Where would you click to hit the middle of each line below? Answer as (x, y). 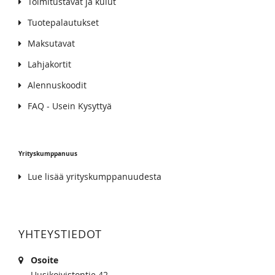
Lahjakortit (49, 64)
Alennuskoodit (57, 85)
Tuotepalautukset (63, 22)
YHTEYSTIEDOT (60, 234)
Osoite (45, 260)
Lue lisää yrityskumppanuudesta (95, 176)
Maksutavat (51, 43)
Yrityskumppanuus (48, 153)
